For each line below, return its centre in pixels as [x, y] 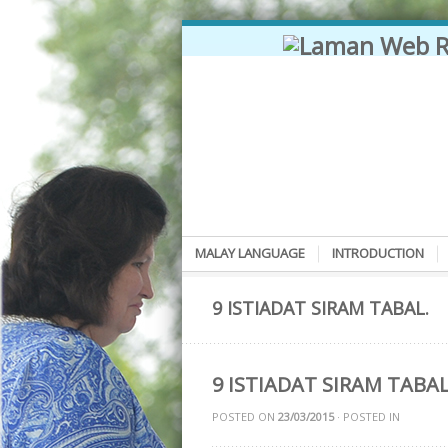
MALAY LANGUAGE [250, 253]
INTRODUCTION [378, 253]
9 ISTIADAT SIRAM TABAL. [320, 308]
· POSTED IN [367, 416]
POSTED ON [245, 416]
